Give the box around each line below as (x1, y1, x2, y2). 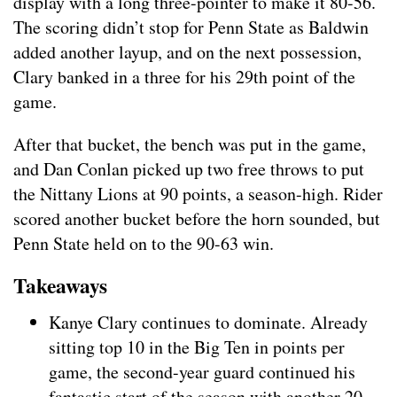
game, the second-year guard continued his (49, 360, 355, 385)
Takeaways (13, 270, 107, 301)
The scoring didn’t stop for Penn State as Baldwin (13, 15, 369, 40)
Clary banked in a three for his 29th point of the (13, 65, 355, 90)
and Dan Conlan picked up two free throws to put (13, 157, 364, 182)
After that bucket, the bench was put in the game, (13, 132, 366, 157)
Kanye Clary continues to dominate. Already (49, 310, 368, 335)
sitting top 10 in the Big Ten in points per (49, 335, 345, 360)
